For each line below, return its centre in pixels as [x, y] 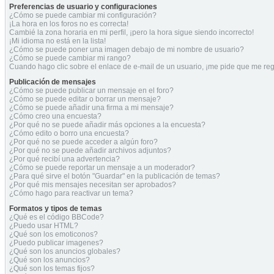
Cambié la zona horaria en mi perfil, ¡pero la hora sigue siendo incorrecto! [131, 32]
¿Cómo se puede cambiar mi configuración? [83, 15]
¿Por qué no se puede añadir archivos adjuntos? [90, 150]
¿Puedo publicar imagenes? [56, 243]
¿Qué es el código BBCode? [57, 217]
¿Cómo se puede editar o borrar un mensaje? [85, 99]
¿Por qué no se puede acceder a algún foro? [83, 142]
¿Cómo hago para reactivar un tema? [71, 193]
